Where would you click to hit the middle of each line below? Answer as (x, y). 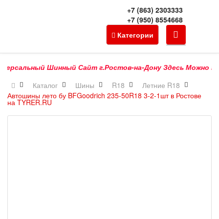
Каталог (45, 85)
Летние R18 (161, 85)
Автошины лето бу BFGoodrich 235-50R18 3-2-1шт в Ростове (104, 95)
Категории (135, 35)
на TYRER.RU (30, 102)
